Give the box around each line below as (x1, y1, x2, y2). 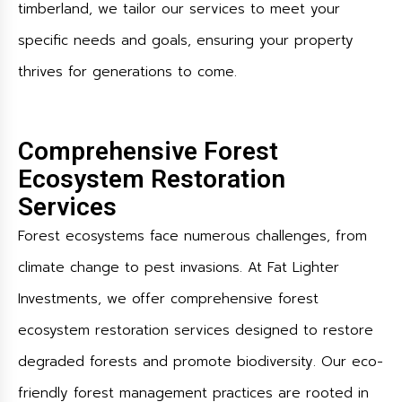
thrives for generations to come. (18, 62, 237, 82)
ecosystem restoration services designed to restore (18, 320, 373, 340)
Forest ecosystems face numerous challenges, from (18, 226, 367, 246)
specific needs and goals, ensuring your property (18, 31, 354, 50)
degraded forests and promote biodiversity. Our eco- (18, 352, 383, 371)
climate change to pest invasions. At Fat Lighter (18, 258, 339, 277)
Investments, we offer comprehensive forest (18, 289, 319, 309)
